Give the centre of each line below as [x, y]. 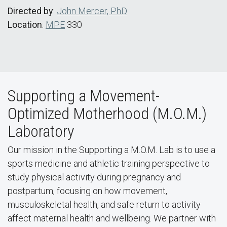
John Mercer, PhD [92, 11]
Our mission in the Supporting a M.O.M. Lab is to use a [111, 150]
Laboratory [41, 131]
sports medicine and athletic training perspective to [109, 163]
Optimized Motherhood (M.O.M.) [107, 113]
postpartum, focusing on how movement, [87, 191]
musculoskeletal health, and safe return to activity [104, 204]
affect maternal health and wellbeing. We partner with [112, 218]
